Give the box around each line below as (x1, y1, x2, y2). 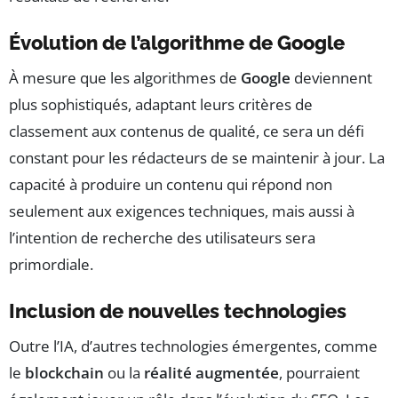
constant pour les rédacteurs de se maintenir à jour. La (9, 147, 385, 168)
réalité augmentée (144, 362, 279, 383)
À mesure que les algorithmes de (9, 67, 241, 88)
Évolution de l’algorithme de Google (9, 30, 345, 54)
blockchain (25, 362, 104, 383)
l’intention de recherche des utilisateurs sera (9, 227, 315, 248)
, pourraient (279, 362, 360, 383)
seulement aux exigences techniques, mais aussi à (9, 200, 354, 221)
